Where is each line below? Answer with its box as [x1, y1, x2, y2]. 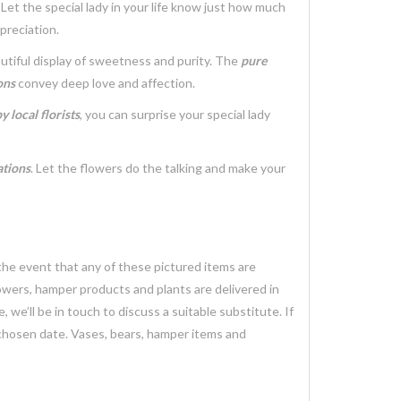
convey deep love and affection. [15, 75, 195, 90]
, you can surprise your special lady [80, 107, 270, 122]
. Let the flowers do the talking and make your [30, 160, 286, 175]
